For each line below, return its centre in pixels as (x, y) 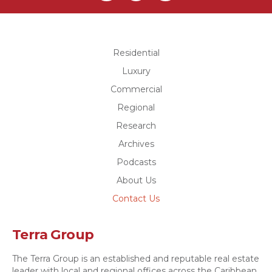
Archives (136, 144)
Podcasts (136, 162)
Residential (136, 53)
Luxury (136, 71)
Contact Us (136, 199)
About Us (136, 181)
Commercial (136, 90)
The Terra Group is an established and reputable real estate (136, 259)
